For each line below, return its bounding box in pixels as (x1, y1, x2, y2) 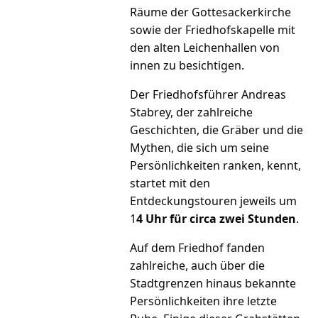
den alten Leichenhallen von (130, 40, 280, 56)
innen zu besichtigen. (130, 57, 245, 74)
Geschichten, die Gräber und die (130, 122, 304, 138)
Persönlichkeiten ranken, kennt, (130, 158, 302, 174)
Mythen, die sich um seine (130, 140, 270, 156)
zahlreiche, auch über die (130, 258, 265, 274)
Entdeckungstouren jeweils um (130, 193, 297, 209)
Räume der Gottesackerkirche (130, 4, 292, 21)
